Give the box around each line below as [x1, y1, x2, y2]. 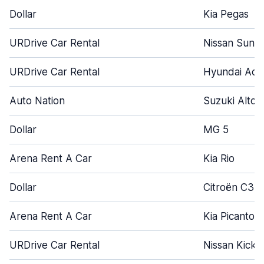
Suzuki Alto [203, 95, 256, 107]
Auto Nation [9, 95, 65, 107]
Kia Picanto [203, 210, 255, 222]
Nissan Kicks [203, 239, 261, 251]
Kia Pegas [203, 8, 249, 20]
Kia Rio [203, 153, 235, 164]
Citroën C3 [203, 181, 254, 193]
